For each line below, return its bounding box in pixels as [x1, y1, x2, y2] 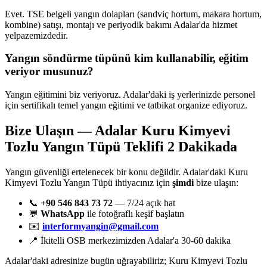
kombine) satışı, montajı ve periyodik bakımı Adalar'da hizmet [5, 19, 237, 30]
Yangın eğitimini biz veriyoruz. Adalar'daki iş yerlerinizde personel [5, 89, 255, 100]
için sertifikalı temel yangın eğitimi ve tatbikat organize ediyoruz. [5, 100, 247, 111]
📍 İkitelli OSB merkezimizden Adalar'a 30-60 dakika [29, 235, 231, 246]
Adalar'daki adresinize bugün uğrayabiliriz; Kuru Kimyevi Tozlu [5, 255, 247, 266]
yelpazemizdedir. [5, 30, 68, 41]
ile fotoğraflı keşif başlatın [85, 208, 184, 219]
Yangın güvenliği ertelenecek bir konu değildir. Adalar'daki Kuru [5, 166, 248, 177]
